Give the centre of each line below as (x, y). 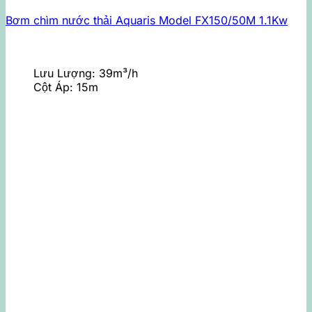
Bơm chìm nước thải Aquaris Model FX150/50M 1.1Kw (147, 20)
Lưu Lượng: (66, 73)
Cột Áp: (55, 87)
